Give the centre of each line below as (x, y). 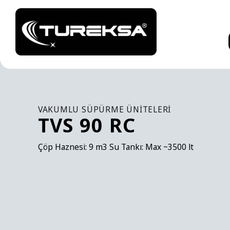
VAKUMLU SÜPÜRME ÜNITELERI (104, 109)
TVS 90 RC (87, 125)
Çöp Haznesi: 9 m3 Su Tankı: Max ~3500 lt (116, 147)
